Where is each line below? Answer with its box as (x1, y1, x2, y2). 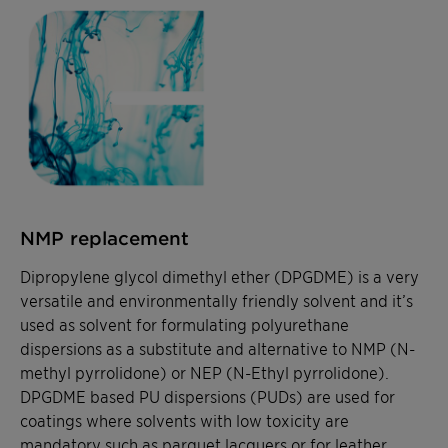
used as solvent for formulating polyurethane (20, 314, 349, 335)
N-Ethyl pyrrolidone (233, 362, 378, 383)
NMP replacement (20, 227, 189, 250)
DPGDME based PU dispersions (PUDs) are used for (20, 386, 395, 407)
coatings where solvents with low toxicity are (20, 410, 349, 431)
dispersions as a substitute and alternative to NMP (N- (20, 338, 415, 359)
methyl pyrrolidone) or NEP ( (20, 362, 233, 383)
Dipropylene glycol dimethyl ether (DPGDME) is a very (20, 266, 419, 287)
